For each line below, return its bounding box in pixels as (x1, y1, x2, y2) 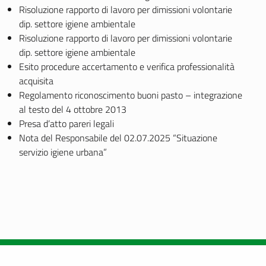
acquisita (19, 74, 53, 88)
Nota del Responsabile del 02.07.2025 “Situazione (19, 131, 217, 145)
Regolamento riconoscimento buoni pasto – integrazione (19, 88, 242, 102)
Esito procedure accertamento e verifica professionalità (19, 59, 235, 74)
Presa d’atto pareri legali (19, 116, 114, 131)
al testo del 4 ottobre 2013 (19, 102, 126, 116)
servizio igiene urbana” (19, 145, 107, 159)
